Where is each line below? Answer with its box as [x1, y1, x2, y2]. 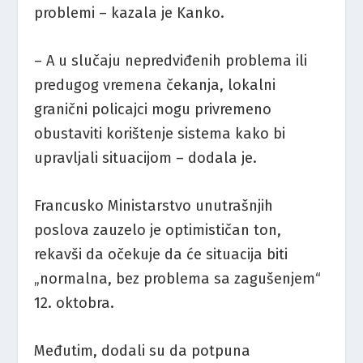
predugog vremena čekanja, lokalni [34, 75, 276, 94]
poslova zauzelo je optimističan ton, [34, 220, 282, 239]
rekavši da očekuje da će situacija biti [34, 245, 288, 263]
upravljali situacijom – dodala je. [34, 148, 258, 167]
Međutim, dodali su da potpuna [34, 342, 251, 361]
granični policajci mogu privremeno [34, 100, 272, 118]
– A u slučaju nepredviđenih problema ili [34, 51, 308, 70]
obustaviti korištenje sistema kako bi [34, 124, 286, 143]
